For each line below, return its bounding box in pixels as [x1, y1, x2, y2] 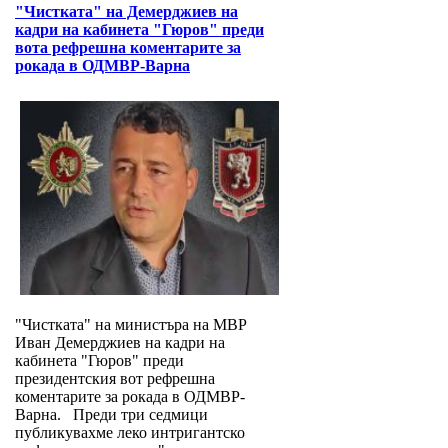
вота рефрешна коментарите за [15, 39, 241, 57]
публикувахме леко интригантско [15, 424, 245, 442]
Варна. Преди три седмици [15, 406, 208, 424]
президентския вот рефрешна [15, 370, 215, 388]
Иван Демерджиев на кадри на [15, 334, 225, 352]
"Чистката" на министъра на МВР [15, 316, 247, 334]
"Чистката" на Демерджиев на [15, 3, 238, 21]
